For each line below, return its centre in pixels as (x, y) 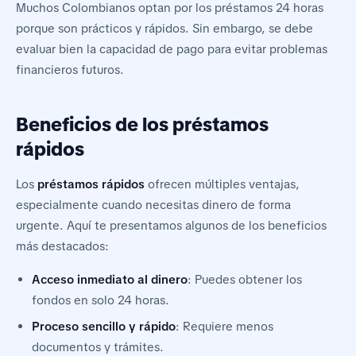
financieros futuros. (70, 70)
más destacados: (62, 247)
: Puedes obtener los (245, 280)
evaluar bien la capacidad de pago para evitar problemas (172, 50)
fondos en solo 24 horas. (101, 301)
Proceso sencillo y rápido (104, 326)
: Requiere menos (224, 326)
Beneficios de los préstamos (142, 125)
